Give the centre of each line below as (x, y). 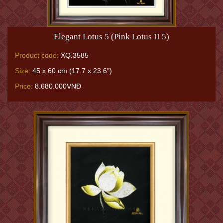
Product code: (37, 55)
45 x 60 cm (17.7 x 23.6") (71, 70)
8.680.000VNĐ (57, 86)
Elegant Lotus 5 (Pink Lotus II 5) (111, 36)
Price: (24, 86)
